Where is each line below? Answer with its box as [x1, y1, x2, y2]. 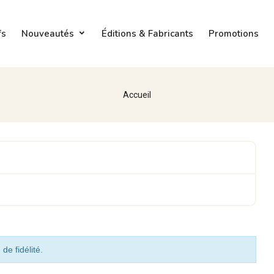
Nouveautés [21, 28, 74, 40]
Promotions [208, 28, 259, 40]
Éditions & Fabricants [101, 28, 193, 40]
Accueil [123, 90, 151, 100]
